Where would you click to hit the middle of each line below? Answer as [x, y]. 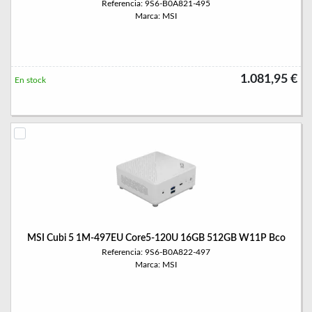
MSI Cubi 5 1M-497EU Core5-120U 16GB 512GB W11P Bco [156, 238]
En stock [30, 80]
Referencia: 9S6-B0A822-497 [156, 252]
